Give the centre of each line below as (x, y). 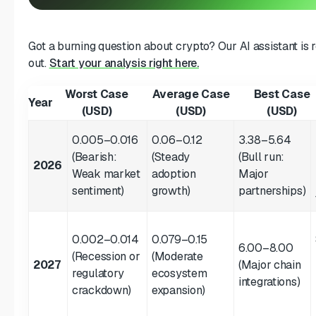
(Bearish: (95, 157)
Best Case (282, 94)
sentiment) (98, 190)
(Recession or (106, 256)
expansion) (179, 290)
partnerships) (272, 190)
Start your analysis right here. (124, 63)
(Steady (171, 157)
